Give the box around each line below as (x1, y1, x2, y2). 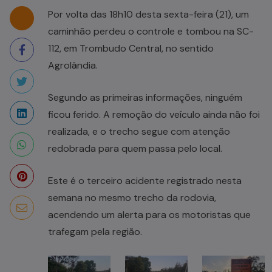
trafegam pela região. (48, 225, 142, 238)
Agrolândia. (48, 58, 98, 72)
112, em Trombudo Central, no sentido (48, 41, 214, 55)
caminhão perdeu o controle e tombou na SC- (48, 24, 254, 38)
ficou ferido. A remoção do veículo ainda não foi (48, 107, 260, 121)
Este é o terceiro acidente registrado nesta (48, 174, 242, 187)
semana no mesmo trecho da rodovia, (48, 191, 216, 204)
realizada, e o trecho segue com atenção (48, 124, 230, 138)
